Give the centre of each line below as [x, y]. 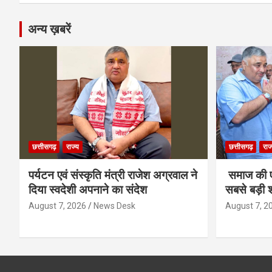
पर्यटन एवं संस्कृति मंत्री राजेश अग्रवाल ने [113, 175]
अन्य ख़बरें [49, 29]
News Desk [114, 206]
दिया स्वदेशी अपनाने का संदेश [88, 189]
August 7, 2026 [57, 206]
